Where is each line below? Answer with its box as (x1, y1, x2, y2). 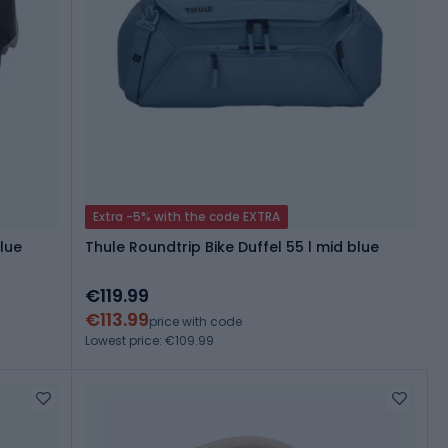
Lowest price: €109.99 (85, 332, 214, 350)
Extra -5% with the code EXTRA (93, 208, 280, 226)
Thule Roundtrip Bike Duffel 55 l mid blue (85, 237, 379, 258)
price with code (149, 313, 242, 331)
